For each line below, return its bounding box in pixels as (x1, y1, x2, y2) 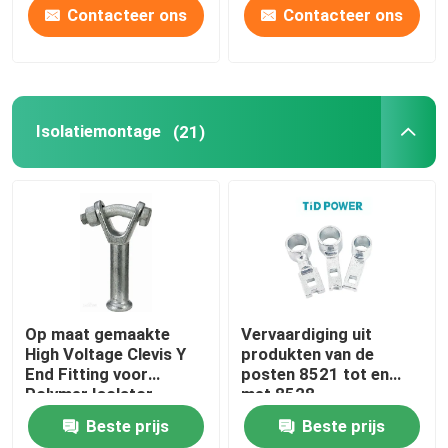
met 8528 (241, 384, 316, 405)
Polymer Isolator (25, 384, 154, 405)
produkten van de (241, 344, 375, 365)
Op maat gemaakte (25, 324, 171, 345)
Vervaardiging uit (241, 324, 373, 345)
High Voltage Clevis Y (25, 344, 187, 365)
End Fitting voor (25, 364, 149, 385)
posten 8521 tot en (241, 364, 390, 385)
